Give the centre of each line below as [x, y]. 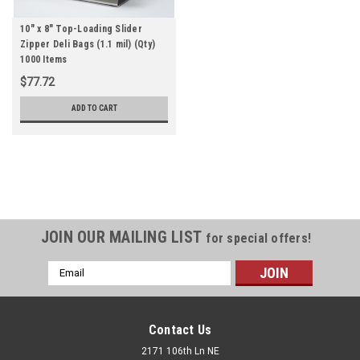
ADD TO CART [94, 108]
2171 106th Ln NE [180, 351]
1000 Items [44, 59]
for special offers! [259, 238]
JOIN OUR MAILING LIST [123, 237]
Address [69, 285]
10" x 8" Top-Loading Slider [81, 29]
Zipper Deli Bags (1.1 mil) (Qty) [88, 44]
